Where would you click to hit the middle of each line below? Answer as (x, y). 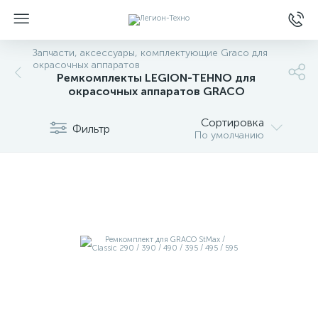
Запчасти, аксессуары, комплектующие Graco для (150, 53)
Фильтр (91, 128)
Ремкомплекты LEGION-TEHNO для (156, 78)
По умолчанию (229, 135)
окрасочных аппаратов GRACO (156, 91)
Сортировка (232, 122)
